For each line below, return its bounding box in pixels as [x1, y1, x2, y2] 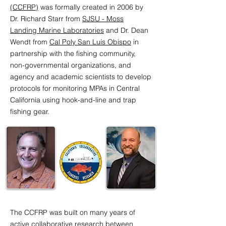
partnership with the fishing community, [10, 49, 136, 58]
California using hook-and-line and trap [10, 95, 136, 104]
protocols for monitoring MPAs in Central [10, 84, 140, 93]
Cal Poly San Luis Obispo [49, 37, 131, 46]
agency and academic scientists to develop [10, 72, 151, 81]
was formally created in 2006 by [38, 3, 143, 12]
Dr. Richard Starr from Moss [6, 190, 55, 195]
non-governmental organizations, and [10, 61, 131, 70]
